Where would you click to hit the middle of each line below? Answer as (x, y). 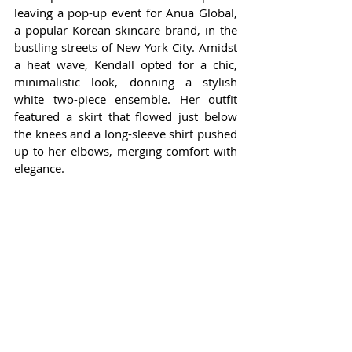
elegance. (39, 169)
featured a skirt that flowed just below (126, 117)
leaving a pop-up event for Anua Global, (126, 13)
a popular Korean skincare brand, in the (126, 30)
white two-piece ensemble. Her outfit (126, 99)
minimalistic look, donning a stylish (126, 82)
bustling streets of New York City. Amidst (126, 48)
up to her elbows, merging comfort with (126, 151)
